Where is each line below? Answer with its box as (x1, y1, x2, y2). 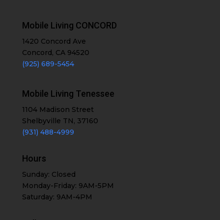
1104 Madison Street (22, 105, 94, 114)
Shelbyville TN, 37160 (22, 116, 98, 126)
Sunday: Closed (22, 170, 76, 179)
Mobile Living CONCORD (22, 20, 117, 31)
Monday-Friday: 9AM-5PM (22, 181, 114, 191)
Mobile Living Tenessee (22, 88, 114, 99)
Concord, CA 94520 (22, 48, 89, 57)
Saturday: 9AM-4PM (22, 192, 92, 202)
